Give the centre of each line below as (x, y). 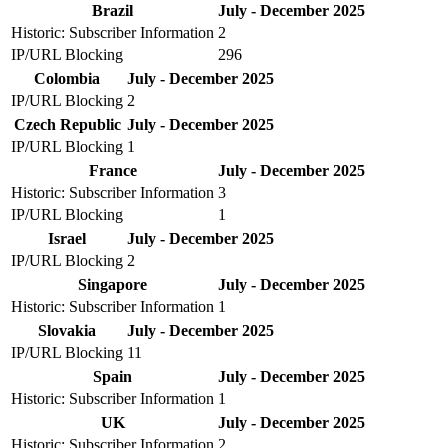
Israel (67, 238)
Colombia (67, 78)
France (112, 170)
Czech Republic (67, 124)
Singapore (112, 284)
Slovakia (67, 330)
